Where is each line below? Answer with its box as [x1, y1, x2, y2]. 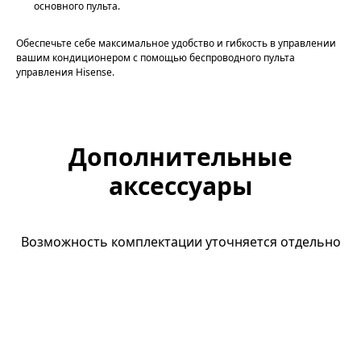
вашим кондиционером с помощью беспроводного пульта [16, 51, 295, 65]
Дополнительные [68, 140, 293, 174]
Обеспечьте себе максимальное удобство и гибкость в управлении [16, 36, 336, 51]
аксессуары [108, 169, 253, 203]
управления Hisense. [16, 65, 114, 80]
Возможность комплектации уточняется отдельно [20, 233, 341, 251]
